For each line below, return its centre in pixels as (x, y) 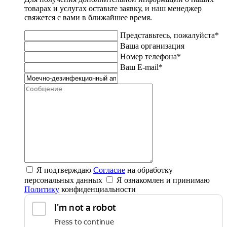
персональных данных (64, 180)
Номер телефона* (150, 57)
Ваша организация (152, 46)
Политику (42, 190)
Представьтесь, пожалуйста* (169, 35)
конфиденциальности (98, 190)
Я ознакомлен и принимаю (163, 180)
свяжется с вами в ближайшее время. (88, 18)
